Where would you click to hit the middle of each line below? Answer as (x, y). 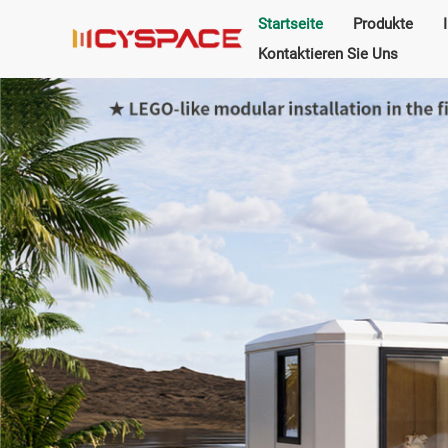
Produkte (382, 24)
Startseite (290, 24)
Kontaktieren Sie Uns (327, 54)
